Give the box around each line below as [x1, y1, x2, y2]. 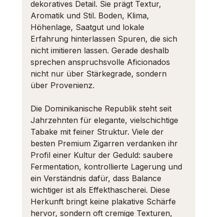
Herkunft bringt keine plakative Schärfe [30, 197, 178, 206]
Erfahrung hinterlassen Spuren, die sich [30, 34, 180, 44]
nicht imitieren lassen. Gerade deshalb [30, 46, 171, 55]
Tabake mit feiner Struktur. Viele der [30, 127, 166, 137]
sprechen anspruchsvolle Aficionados [30, 57, 172, 67]
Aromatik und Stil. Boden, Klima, [30, 11, 152, 20]
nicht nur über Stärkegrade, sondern [30, 69, 169, 78]
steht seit [136, 104, 174, 113]
